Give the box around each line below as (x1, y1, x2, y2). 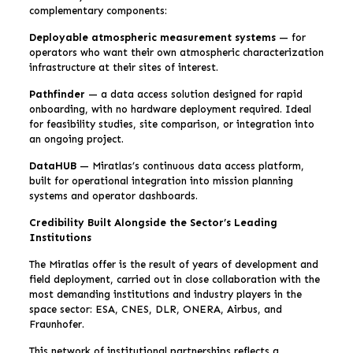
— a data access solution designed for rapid (84, 87, 303, 100)
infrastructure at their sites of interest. (28, 61, 218, 73)
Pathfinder (28, 87, 85, 100)
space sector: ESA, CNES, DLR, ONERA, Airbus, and (28, 303, 282, 315)
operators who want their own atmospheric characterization (28, 46, 324, 58)
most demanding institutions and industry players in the (28, 288, 302, 300)
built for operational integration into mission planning (28, 174, 293, 187)
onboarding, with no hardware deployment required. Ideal (28, 102, 311, 115)
